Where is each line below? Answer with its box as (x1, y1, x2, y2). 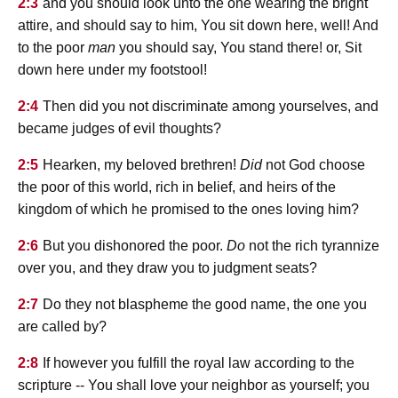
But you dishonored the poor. (43, 238, 227, 254)
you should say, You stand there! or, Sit (115, 40, 362, 56)
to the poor (18, 40, 88, 56)
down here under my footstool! (18, 62, 207, 78)
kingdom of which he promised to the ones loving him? (18, 202, 359, 218)
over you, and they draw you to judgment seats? (18, 260, 317, 276)
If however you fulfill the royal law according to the (43, 355, 354, 371)
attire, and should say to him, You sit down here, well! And (18, 18, 378, 34)
